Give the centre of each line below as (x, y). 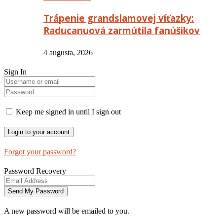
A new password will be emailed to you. (67, 211)
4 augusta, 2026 (68, 52)
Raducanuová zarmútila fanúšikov (122, 30)
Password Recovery (35, 171)
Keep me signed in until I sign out (67, 111)
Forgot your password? (40, 151)
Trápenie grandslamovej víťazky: (119, 18)
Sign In (15, 72)
